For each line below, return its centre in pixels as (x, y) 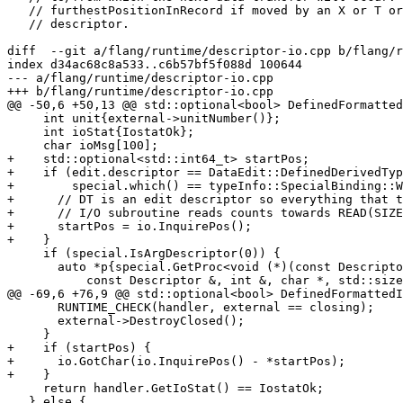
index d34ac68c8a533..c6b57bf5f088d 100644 (155, 65)
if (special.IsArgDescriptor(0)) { (25, 254)
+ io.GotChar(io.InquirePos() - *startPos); (176, 362)
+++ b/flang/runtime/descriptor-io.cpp (140, 92)
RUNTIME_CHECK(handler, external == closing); (32, 308)
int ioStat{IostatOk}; (25, 132)
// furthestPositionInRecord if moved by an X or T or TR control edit (18, 11)
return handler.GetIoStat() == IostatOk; (25, 389)
